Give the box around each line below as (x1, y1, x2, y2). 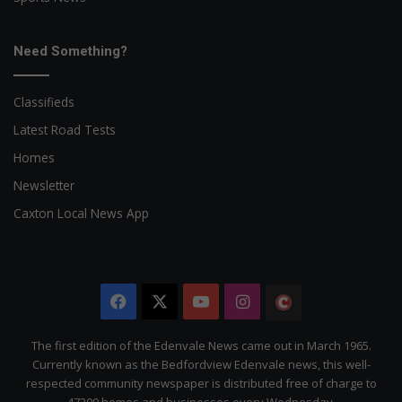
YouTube (209, 291, 278, 313)
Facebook (127, 291, 201, 313)
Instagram (249, 291, 329, 313)
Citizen (301, 328, 354, 350)
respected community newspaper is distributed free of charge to (25, 375, 377, 392)
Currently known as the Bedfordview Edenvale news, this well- (31, 356, 371, 373)
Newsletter (13, 177, 74, 195)
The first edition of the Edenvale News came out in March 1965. (31, 337, 371, 354)
